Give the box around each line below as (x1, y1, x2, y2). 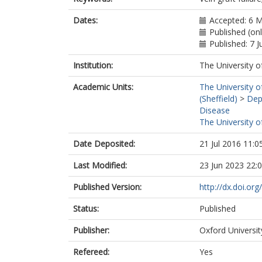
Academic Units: (73, 81, 133, 92)
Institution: (73, 60, 113, 71)
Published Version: (73, 181, 142, 192)
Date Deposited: (73, 138, 135, 149)
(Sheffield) (199, 93, 237, 104)
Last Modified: (73, 160, 127, 171)
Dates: (73, 15, 98, 26)
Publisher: (73, 225, 109, 236)
